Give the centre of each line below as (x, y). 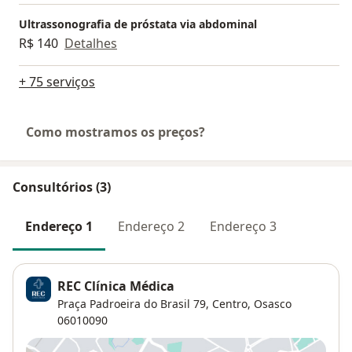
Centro (230, 304)
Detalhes (91, 43)
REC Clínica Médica (116, 286)
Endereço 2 (151, 226)
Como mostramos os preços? (115, 132)
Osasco (273, 304)
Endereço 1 (59, 226)
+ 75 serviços (57, 81)
